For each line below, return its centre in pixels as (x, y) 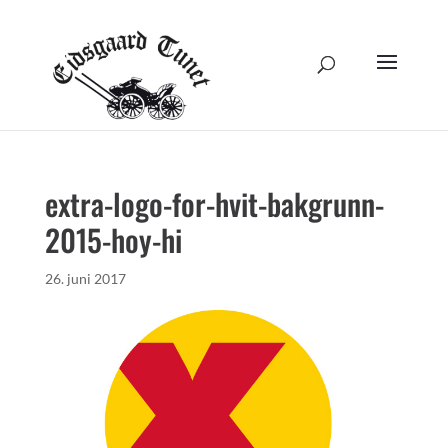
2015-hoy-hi (113, 239)
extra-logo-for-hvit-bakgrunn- (214, 203)
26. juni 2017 (85, 278)
